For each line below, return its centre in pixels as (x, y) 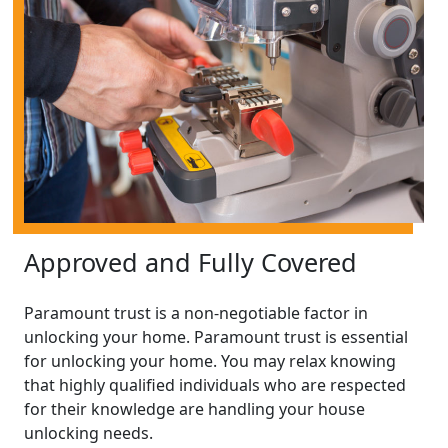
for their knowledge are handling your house (194, 408)
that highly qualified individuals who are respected (215, 384)
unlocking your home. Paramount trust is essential (216, 336)
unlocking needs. (88, 432)
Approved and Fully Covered (190, 261)
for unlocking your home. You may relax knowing (210, 360)
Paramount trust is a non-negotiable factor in (196, 312)
